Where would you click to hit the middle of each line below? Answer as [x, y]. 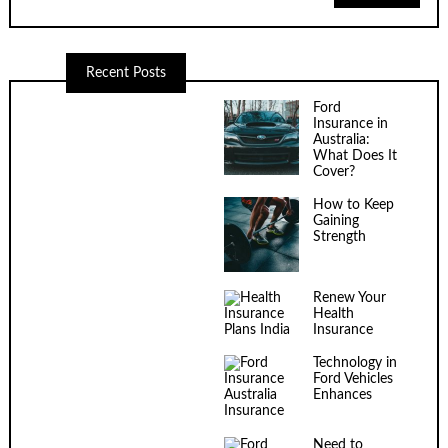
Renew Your [349, 297]
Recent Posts [126, 73]
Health [333, 313]
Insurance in [350, 123]
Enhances [342, 395]
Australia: [341, 139]
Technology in [355, 363]
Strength [339, 237]
